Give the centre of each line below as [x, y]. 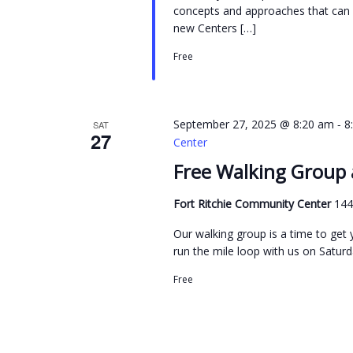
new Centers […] [214, 28]
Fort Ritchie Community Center [253, 203]
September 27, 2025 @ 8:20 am [253, 124]
